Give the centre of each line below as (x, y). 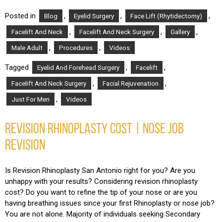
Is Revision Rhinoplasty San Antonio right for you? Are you (100, 170)
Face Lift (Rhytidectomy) (166, 16)
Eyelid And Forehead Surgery (78, 68)
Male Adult (27, 48)
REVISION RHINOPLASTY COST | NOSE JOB (94, 128)
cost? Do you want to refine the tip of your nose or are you (101, 192)
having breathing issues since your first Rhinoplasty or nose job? (110, 203)
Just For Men (30, 99)
